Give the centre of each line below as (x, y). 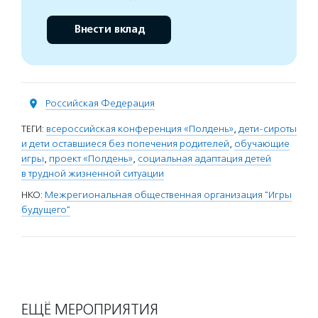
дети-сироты (268, 129)
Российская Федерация (100, 103)
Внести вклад (109, 29)
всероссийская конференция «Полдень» (140, 129)
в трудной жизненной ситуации (93, 174)
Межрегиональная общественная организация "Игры (168, 195)
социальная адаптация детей (204, 159)
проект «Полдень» (91, 159)
